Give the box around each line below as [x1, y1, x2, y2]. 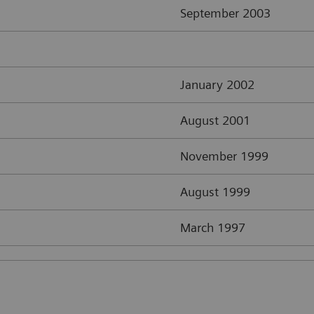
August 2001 [180, 113, 250, 128]
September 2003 [180, 6, 271, 21]
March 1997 [180, 220, 245, 235]
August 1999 [180, 184, 250, 200]
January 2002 [180, 77, 254, 93]
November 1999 [180, 149, 268, 164]
